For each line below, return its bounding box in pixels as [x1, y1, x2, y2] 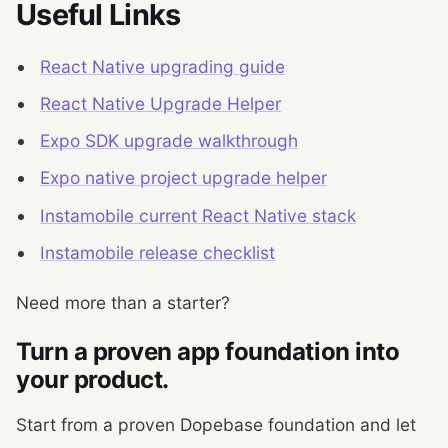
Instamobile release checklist [40, 241, 275, 263]
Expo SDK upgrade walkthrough [40, 130, 298, 152]
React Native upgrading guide [40, 55, 285, 77]
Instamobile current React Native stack [40, 204, 356, 226]
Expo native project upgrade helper [40, 167, 327, 189]
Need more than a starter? [16, 291, 230, 313]
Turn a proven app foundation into [16, 336, 400, 366]
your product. [16, 364, 169, 394]
